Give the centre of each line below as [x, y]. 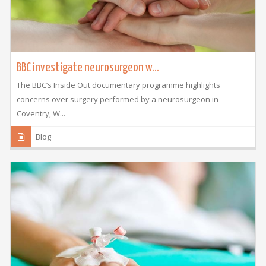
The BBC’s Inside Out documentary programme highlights [118, 85]
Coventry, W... [41, 113]
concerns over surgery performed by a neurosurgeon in [117, 99]
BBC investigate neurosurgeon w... [88, 67]
